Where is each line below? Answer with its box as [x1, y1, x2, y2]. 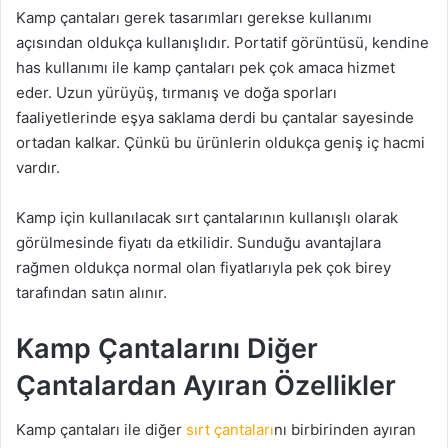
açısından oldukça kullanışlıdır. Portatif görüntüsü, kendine [16, 32, 429, 52]
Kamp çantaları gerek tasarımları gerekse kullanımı [16, 7, 372, 27]
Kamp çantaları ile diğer [16, 420, 186, 440]
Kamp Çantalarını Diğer [16, 331, 318, 365]
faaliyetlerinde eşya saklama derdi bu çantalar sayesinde [16, 107, 414, 127]
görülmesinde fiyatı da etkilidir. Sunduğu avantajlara [16, 232, 381, 252]
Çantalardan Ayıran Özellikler [16, 368, 396, 402]
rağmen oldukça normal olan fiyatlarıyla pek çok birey [16, 257, 391, 277]
